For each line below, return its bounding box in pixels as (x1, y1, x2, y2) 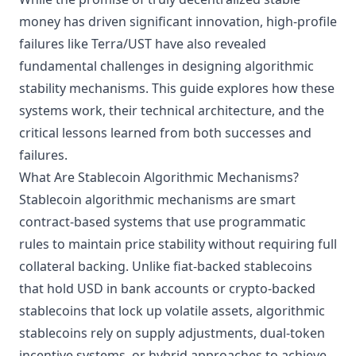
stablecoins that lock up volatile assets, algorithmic (19, 302, 325, 319)
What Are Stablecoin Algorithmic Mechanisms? (19, 168, 299, 186)
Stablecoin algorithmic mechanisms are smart (19, 191, 296, 208)
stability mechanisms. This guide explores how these (19, 79, 335, 97)
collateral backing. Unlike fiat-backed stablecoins (19, 257, 312, 275)
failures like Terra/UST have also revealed (19, 35, 266, 52)
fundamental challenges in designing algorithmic (19, 57, 314, 75)
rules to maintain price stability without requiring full (19, 235, 337, 253)
